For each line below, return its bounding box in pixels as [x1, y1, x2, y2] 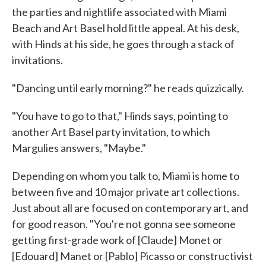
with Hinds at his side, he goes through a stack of [12, 37, 235, 50]
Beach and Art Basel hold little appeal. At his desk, [12, 21, 239, 34]
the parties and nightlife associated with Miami [12, 5, 227, 18]
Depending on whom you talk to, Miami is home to [12, 169, 239, 182]
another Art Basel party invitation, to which [12, 125, 210, 138]
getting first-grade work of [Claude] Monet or [12, 233, 223, 246]
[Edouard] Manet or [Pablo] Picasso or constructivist [12, 249, 253, 262]
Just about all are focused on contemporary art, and [12, 201, 248, 214]
